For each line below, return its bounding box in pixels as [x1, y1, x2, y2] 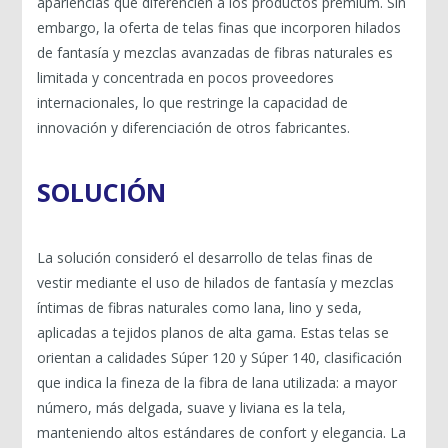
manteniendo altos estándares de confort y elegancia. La [37, 422, 407, 442]
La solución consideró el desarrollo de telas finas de [37, 247, 374, 267]
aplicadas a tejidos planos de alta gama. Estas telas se [37, 322, 390, 342]
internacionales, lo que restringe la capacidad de [37, 92, 349, 112]
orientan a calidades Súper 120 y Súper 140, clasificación [37, 347, 403, 367]
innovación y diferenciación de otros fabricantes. [37, 117, 351, 137]
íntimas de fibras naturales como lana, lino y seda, [37, 297, 363, 317]
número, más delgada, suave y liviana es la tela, [37, 397, 347, 417]
